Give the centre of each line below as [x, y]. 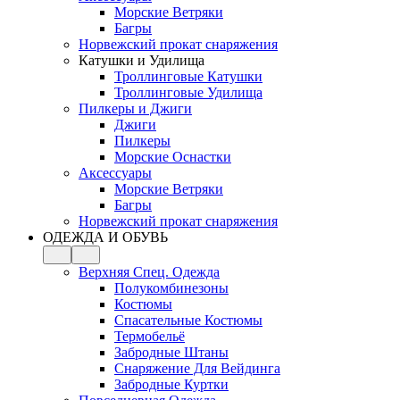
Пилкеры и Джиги [135, 108]
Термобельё [150, 336]
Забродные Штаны [171, 352]
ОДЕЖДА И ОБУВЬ [105, 237]
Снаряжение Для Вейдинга [197, 368]
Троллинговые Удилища [188, 92]
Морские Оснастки [173, 157]
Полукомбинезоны [171, 288]
